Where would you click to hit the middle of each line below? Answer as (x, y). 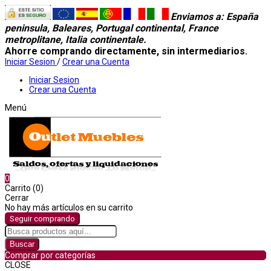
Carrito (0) (24, 188)
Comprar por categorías (50, 255)
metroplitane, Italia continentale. (76, 40)
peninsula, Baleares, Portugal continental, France (112, 28)
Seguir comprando (42, 219)
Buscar (22, 244)
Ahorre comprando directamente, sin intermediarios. (127, 51)
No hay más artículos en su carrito (69, 207)
